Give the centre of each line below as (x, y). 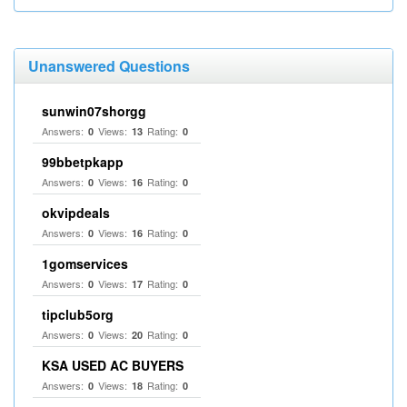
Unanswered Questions (109, 66)
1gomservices (85, 263)
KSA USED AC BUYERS (113, 365)
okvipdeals (76, 213)
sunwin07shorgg (94, 111)
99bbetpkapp (83, 162)
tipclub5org (78, 314)
